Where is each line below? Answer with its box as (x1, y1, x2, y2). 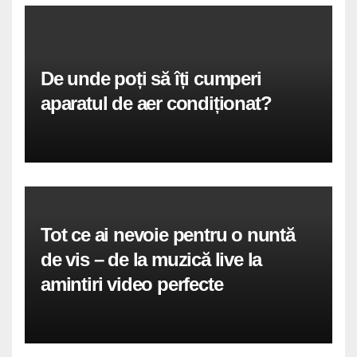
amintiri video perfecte (41, 273, 223, 296)
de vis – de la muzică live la (41, 249, 262, 271)
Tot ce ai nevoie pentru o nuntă (41, 224, 295, 246)
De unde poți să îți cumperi (41, 68, 261, 90)
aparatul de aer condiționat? (41, 92, 272, 115)
